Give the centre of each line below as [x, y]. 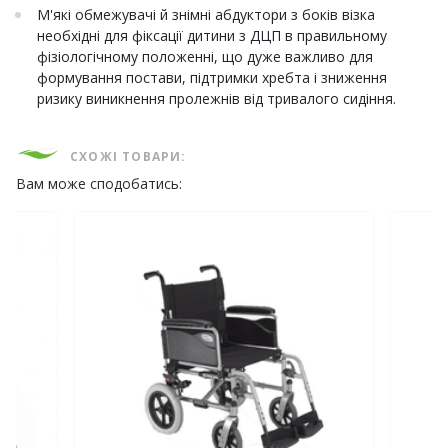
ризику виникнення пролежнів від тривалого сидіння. [216, 99]
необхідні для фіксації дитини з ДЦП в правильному [212, 36]
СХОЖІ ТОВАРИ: [128, 157]
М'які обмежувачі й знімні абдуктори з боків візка [206, 15]
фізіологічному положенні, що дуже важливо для [205, 57]
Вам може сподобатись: [99, 184]
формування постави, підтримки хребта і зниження [212, 78]
